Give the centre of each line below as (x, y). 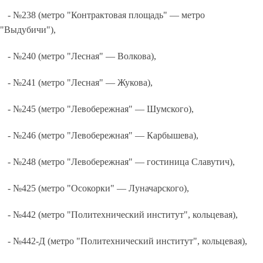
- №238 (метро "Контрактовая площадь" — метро (107, 15)
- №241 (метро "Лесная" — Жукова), (80, 82)
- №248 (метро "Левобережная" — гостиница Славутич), (122, 162)
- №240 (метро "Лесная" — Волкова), (82, 56)
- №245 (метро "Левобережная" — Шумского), (101, 109)
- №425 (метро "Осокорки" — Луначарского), (99, 188)
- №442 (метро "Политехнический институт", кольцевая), (123, 215)
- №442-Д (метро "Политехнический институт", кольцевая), (128, 241)
